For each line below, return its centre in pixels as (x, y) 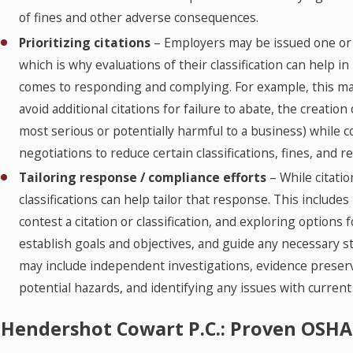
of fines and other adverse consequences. (139, 18)
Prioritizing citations (87, 42)
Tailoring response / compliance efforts (143, 177)
